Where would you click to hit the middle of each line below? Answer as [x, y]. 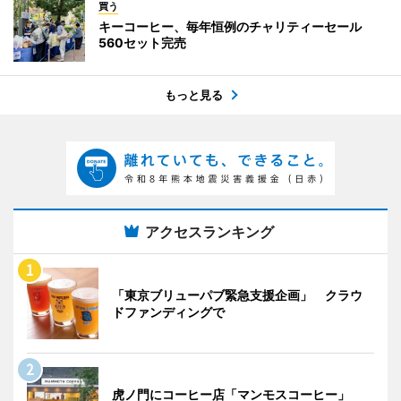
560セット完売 [142, 43]
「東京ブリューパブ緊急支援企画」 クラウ [237, 295]
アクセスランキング [209, 232]
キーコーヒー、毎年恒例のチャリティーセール [236, 26]
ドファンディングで [168, 312]
